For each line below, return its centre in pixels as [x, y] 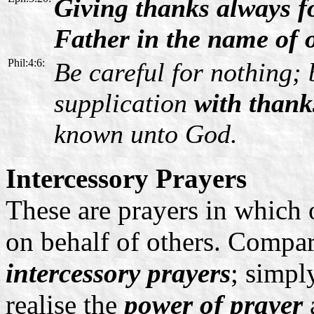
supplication [124, 103]
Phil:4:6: [26, 62]
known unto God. [146, 134]
